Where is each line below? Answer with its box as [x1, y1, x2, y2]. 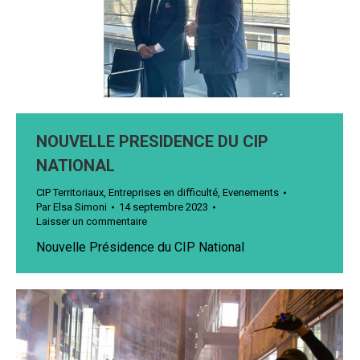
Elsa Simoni [53, 200, 107, 213]
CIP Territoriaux [36, 186, 104, 198]
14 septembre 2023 [119, 200, 208, 213]
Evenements [223, 186, 279, 198]
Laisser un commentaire [36, 215, 147, 227]
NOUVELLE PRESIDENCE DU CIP [36, 131, 268, 151]
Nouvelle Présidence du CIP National [36, 239, 244, 255]
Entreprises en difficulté [108, 186, 218, 198]
